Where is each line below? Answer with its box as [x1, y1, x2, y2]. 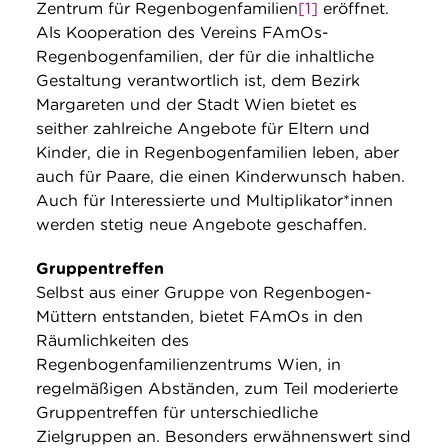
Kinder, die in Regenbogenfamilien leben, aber [36, 143, 399, 163]
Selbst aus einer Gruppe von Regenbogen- [36, 283, 372, 303]
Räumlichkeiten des [36, 331, 189, 351]
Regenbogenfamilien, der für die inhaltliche [36, 47, 374, 67]
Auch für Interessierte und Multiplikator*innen [36, 191, 393, 211]
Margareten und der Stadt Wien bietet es [36, 95, 357, 115]
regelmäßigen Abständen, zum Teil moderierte [36, 379, 398, 399]
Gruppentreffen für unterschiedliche [36, 403, 318, 423]
